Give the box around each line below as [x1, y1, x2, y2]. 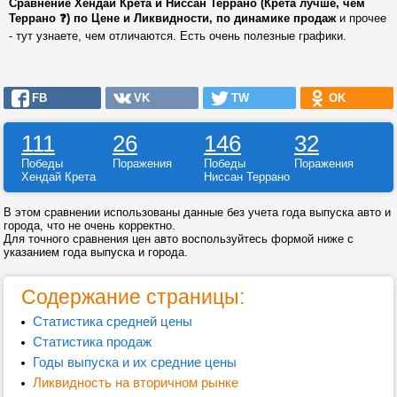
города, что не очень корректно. [4, 219, 175, 232]
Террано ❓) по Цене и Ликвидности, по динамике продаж [9, 12, 336, 25]
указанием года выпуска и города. [4, 245, 188, 259]
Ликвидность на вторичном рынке [32, 375, 238, 390]
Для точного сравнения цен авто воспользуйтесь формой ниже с [4, 232, 354, 245]
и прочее [336, 12, 386, 25]
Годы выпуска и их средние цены [32, 354, 237, 370]
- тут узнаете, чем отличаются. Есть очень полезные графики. [9, 29, 346, 43]
